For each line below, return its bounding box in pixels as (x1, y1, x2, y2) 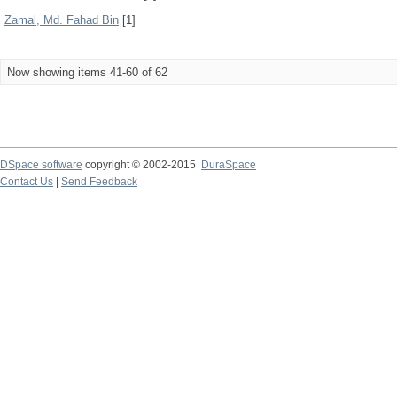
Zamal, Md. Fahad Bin (4, 13, 119, 27)
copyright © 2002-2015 (82, 159, 201, 171)
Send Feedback (61, 175, 137, 188)
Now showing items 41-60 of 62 (7, 66, 167, 79)
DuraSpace (201, 159, 256, 171)
